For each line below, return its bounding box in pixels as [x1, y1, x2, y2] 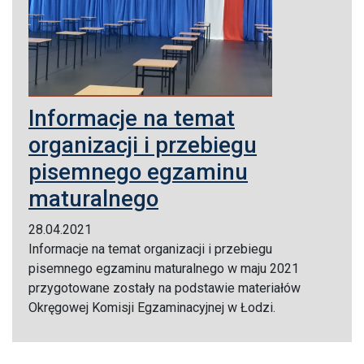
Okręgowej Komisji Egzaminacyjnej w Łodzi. [28, 300, 275, 316]
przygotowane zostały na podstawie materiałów [28, 280, 301, 297]
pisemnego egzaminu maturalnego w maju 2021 [28, 261, 299, 277]
